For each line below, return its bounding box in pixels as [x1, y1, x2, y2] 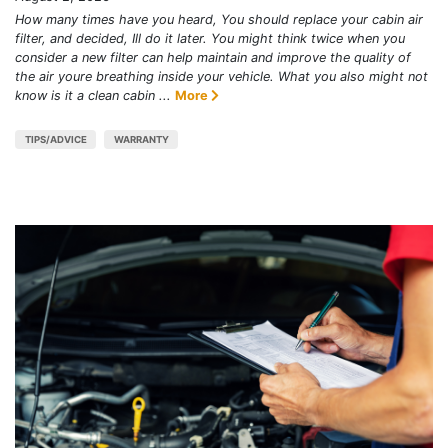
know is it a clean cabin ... [15, 88, 171, 104]
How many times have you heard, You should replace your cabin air [15, 12, 423, 28]
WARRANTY [113, 134, 169, 146]
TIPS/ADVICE [24, 134, 87, 146]
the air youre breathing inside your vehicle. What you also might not [15, 69, 428, 85]
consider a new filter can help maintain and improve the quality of [15, 50, 411, 66]
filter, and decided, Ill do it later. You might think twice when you [15, 31, 405, 47]
